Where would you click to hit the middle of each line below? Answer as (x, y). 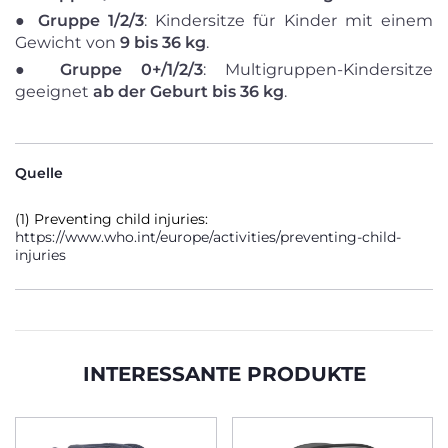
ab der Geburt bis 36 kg (188, 91)
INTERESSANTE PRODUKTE (224, 374)
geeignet (54, 91)
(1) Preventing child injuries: (111, 219)
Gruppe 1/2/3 (90, 20)
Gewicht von (67, 42)
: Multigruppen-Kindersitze (317, 69)
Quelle (39, 173)
